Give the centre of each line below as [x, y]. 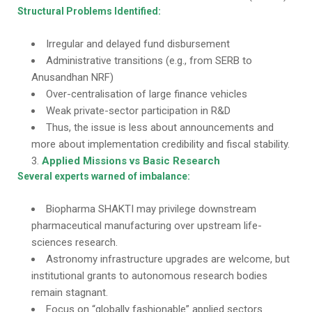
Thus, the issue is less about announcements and [160, 127]
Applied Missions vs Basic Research [131, 161]
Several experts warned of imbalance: [104, 176]
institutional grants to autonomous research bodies [149, 276]
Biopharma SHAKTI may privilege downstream [151, 209]
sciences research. [75, 242]
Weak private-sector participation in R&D [138, 111]
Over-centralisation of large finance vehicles [147, 94]
